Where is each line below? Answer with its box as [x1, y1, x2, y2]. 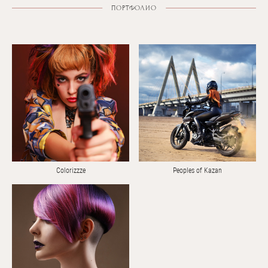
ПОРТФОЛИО [111, 3, 157, 12]
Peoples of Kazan [173, 166, 222, 175]
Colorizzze [56, 166, 86, 175]
